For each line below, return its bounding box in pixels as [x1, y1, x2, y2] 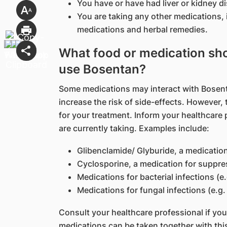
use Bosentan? [58, 62, 146, 77]
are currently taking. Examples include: [58, 123, 209, 133]
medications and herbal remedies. [77, 24, 208, 34]
